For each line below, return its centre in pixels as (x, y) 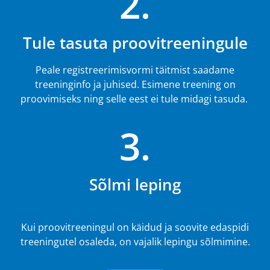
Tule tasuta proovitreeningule (135, 43)
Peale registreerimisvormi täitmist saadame (135, 70)
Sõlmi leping (135, 184)
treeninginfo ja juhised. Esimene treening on (135, 85)
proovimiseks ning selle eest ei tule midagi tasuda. (135, 99)
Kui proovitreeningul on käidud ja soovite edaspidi (135, 227)
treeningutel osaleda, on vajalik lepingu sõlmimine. (135, 241)
